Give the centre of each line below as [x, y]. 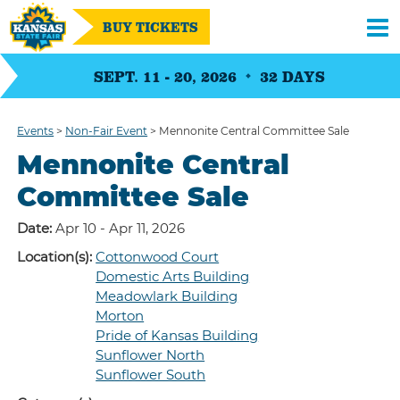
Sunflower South [151, 375]
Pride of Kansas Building [177, 335]
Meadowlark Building [167, 296]
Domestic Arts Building [173, 276]
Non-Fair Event [107, 131]
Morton [120, 316]
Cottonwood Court [158, 257]
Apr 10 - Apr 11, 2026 [121, 228]
